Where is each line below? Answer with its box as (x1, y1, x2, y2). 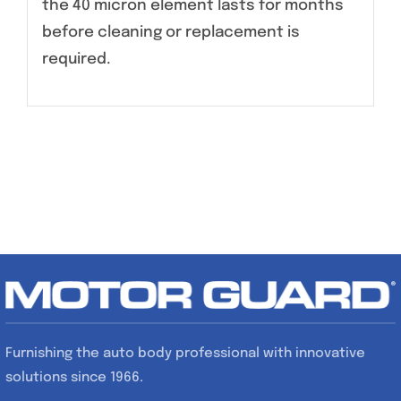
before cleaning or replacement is (41, 24, 300, 40)
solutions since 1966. (5, 370, 144, 385)
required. (41, 51, 111, 67)
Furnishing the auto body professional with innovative (5, 346, 366, 361)
